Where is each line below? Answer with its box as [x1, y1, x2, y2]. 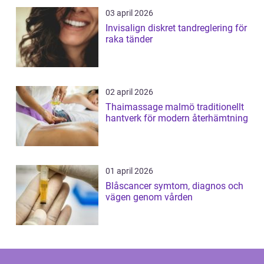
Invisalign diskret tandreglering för [105, 22, 148, 34]
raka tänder [105, 34, 153, 45]
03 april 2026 [105, 8, 153, 18]
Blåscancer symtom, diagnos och [105, 180, 154, 192]
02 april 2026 [105, 87, 153, 97]
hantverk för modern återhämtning [105, 113, 248, 124]
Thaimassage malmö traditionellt [105, 101, 197, 113]
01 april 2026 [105, 166, 153, 176]
